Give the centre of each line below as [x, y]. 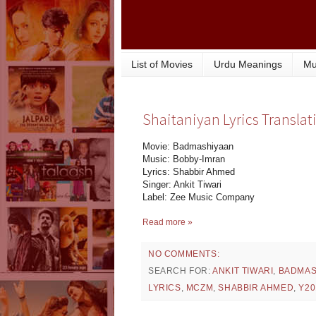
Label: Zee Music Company [199, 197]
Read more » [168, 223]
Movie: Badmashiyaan [188, 147]
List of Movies [162, 65]
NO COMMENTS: [184, 254]
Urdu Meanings [248, 65]
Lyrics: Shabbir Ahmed [189, 172]
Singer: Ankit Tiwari [182, 185]
